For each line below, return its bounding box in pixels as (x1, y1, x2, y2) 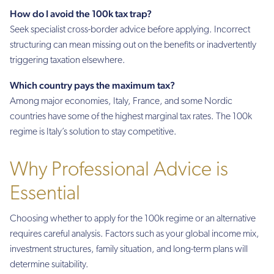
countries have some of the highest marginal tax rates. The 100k (10, 111, 252, 122)
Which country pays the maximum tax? (10, 79, 175, 91)
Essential (10, 183, 80, 204)
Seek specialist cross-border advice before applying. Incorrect (10, 25, 250, 35)
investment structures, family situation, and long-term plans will (10, 245, 248, 255)
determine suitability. (10, 260, 89, 270)
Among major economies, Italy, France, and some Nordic (10, 96, 232, 106)
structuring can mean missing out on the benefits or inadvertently (10, 40, 256, 51)
